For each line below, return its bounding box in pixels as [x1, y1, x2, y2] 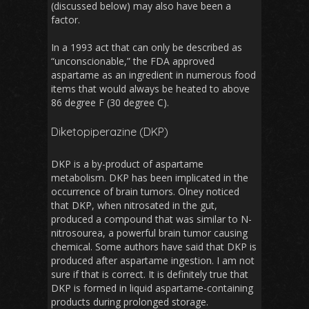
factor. [51, 13, 80, 27]
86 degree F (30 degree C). [51, 96, 169, 110]
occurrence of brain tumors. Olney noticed [51, 185, 239, 199]
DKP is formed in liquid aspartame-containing [51, 281, 253, 295]
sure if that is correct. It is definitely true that [51, 268, 248, 281]
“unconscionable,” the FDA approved [51, 54, 215, 68]
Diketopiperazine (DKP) [51, 125, 168, 139]
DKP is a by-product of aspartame [51, 157, 203, 171]
